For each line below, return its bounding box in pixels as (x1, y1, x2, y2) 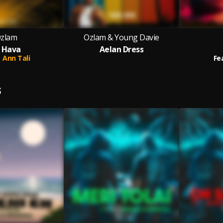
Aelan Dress (99, 44, 144, 55)
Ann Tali (2, 53, 30, 63)
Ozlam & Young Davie (84, 32, 159, 43)
